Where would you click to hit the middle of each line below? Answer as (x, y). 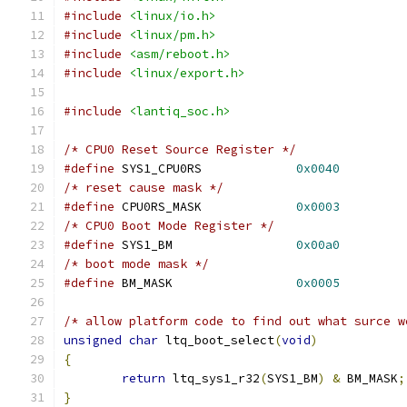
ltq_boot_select (216, 340)
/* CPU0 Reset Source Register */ (180, 149)
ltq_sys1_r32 (213, 378)
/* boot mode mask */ (136, 264)
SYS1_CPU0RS (249, 169)
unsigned (93, 340)
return (144, 378)
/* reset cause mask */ (144, 188)
